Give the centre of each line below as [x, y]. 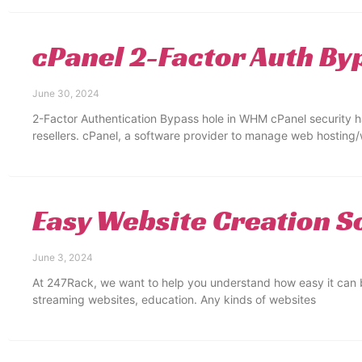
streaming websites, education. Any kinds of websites [174, 299]
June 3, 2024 [63, 257]
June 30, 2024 [66, 93]
